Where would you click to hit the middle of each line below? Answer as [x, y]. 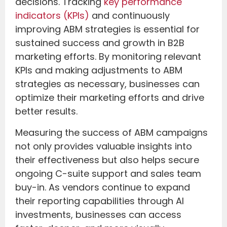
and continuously [129, 16]
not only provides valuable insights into [104, 146]
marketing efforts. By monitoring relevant [108, 57]
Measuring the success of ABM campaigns [111, 132]
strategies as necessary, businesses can [107, 84]
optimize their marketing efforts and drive [110, 98]
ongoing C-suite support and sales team [108, 173]
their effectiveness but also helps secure [107, 160]
